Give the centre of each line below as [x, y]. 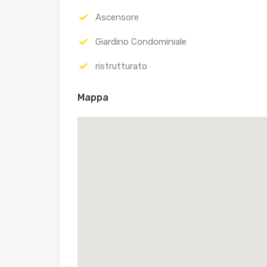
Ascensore [117, 18]
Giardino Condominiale [141, 42]
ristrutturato [121, 66]
